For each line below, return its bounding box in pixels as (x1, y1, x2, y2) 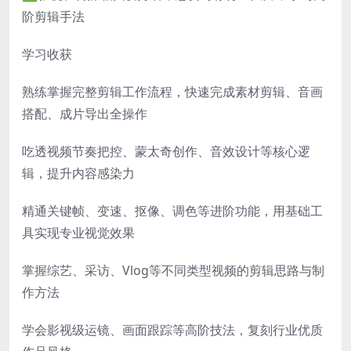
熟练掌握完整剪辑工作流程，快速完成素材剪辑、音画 (22, 82, 323, 100)
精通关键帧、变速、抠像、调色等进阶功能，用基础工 (22, 201, 323, 219)
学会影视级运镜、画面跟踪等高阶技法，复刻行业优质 (22, 320, 323, 338)
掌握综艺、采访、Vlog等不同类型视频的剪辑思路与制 (22, 261, 324, 279)
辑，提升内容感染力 (22, 164, 135, 182)
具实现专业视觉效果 (22, 223, 135, 241)
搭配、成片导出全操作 (22, 104, 147, 122)
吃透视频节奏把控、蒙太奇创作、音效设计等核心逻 (22, 142, 310, 160)
